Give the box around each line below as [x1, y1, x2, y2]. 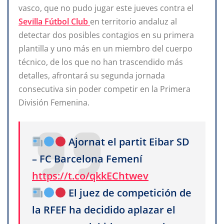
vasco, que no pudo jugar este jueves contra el [18, 2, 193, 13]
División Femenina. [18, 96, 89, 108]
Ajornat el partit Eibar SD [66, 134, 190, 148]
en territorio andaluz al [90, 15, 177, 27]
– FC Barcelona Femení [32, 151, 142, 165]
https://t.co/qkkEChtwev [32, 168, 148, 182]
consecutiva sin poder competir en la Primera [18, 83, 190, 94]
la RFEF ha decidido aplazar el [32, 202, 175, 216]
